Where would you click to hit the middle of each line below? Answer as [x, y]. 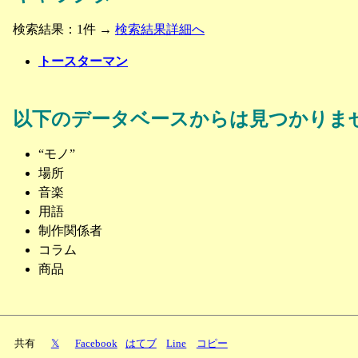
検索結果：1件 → [64, 30]
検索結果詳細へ [160, 30]
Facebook [96, 343]
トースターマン [83, 62]
